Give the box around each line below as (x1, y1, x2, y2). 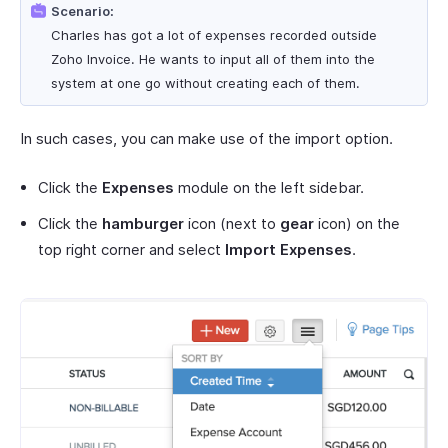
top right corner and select (38, 240, 225, 259)
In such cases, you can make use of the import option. (20, 129, 393, 148)
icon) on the (314, 214, 400, 233)
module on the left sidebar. (174, 178, 364, 197)
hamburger (102, 214, 184, 233)
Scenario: (51, 3, 114, 19)
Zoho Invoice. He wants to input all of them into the (51, 51, 375, 67)
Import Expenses (225, 240, 352, 259)
